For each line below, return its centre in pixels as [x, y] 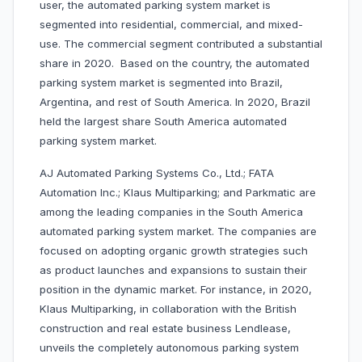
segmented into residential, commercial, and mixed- [171, 25]
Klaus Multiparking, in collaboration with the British [168, 309]
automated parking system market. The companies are [178, 232]
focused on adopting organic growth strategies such [174, 251]
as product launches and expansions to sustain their [173, 270]
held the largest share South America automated [163, 122]
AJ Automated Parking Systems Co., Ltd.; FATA [157, 173]
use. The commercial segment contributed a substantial [181, 44]
